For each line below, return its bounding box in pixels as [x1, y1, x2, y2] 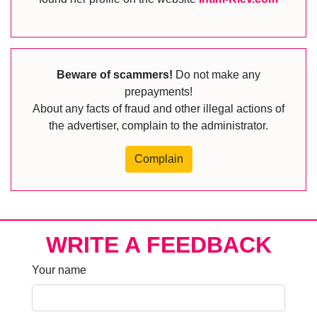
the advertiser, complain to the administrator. [49, 120, 268, 132]
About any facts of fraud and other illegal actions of [33, 103, 284, 115]
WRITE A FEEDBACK [45, 231, 272, 258]
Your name [31, 263, 86, 276]
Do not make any [173, 69, 260, 81]
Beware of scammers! [57, 69, 173, 81]
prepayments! [125, 86, 192, 98]
